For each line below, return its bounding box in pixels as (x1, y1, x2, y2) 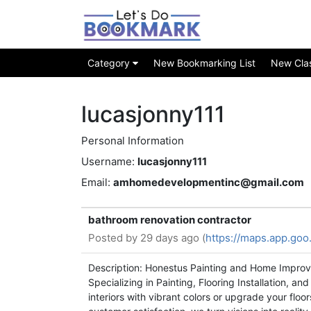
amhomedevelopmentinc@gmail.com (113, 176, 304, 189)
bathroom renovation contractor (88, 213, 251, 226)
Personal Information (81, 134, 184, 147)
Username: (81, 155, 135, 168)
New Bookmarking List (153, 57, 255, 69)
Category (87, 57, 133, 69)
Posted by (88, 231, 140, 244)
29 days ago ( (140, 231, 205, 244)
